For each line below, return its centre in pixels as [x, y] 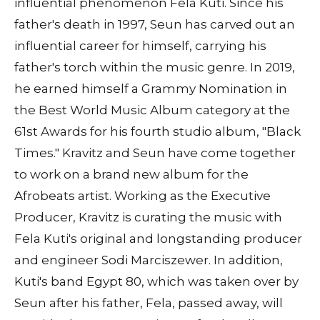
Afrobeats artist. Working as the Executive [142, 195]
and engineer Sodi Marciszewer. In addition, [149, 260]
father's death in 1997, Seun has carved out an [155, 24]
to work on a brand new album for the [131, 174]
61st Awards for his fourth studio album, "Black [157, 131]
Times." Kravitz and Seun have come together [155, 152]
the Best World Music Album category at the [152, 110]
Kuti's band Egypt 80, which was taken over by [156, 281]
